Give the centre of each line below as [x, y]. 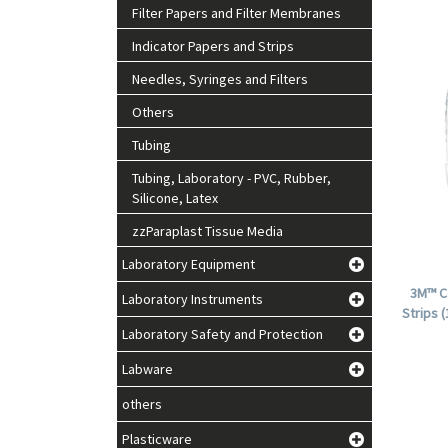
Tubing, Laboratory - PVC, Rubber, [231, 178]
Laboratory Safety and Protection [222, 334]
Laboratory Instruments [192, 299]
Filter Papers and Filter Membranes [236, 13]
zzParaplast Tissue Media [207, 231]
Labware [147, 369]
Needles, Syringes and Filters [220, 79]
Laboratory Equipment [188, 264]
